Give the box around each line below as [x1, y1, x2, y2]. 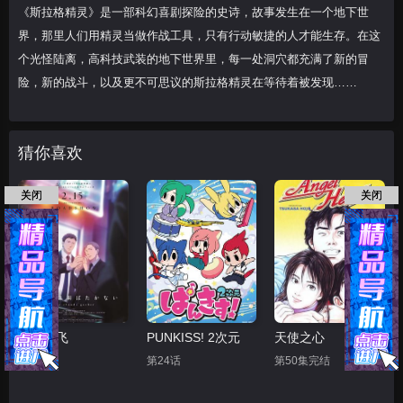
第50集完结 [274, 354, 331, 368]
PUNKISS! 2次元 [146, 330, 240, 345]
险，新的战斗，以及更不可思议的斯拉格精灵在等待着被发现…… [18, 76, 357, 89]
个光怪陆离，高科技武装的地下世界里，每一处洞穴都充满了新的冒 [18, 52, 369, 66]
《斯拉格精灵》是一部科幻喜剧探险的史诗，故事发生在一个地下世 [18, 5, 369, 19]
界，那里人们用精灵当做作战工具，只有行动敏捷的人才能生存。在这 [18, 29, 381, 42]
